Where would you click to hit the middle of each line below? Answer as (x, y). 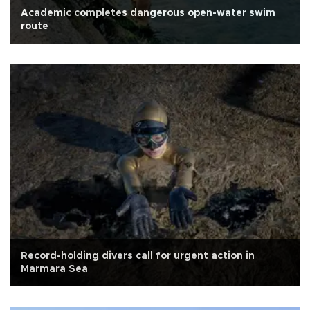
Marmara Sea (54, 270)
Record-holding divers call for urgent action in (138, 256)
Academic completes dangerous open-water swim (148, 13)
